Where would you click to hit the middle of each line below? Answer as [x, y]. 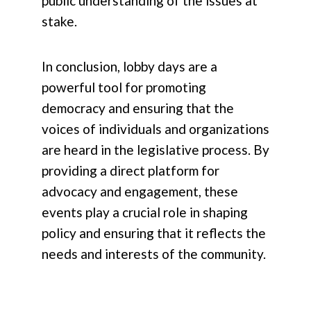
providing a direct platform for [131, 171]
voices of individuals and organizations [155, 129]
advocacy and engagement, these [140, 192]
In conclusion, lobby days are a [129, 67]
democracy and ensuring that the [138, 108]
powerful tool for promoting [124, 87]
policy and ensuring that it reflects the [154, 233]
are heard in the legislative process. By [155, 150]
